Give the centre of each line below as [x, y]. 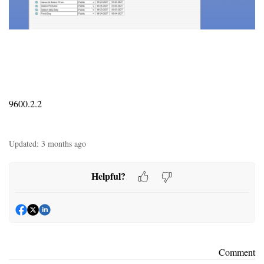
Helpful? [108, 176]
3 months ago [64, 143]
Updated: [24, 143]
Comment [237, 252]
